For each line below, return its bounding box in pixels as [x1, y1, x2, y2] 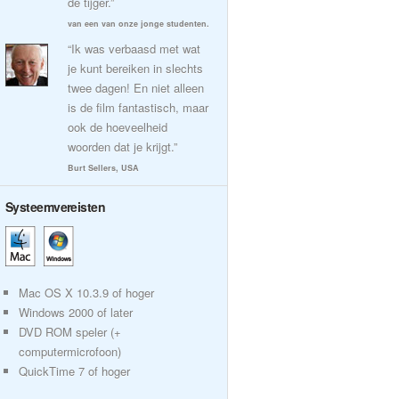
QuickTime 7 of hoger [19, 362, 130, 379]
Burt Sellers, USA [68, 162, 139, 174]
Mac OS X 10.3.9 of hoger [19, 284, 154, 301]
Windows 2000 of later [19, 304, 133, 321]
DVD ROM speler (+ [19, 323, 121, 340]
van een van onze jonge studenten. [68, 18, 209, 29]
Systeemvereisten [5, 198, 106, 216]
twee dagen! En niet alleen [68, 79, 204, 96]
